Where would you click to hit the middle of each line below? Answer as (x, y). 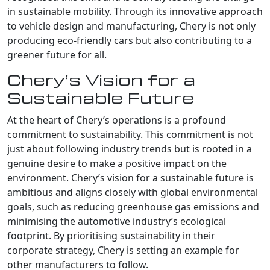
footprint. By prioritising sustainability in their (111, 235)
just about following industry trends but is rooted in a (130, 149)
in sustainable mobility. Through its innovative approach (135, 11)
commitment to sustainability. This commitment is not (130, 134)
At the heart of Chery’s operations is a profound (117, 120)
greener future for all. (57, 55)
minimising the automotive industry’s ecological (117, 221)
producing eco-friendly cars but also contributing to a (130, 40)
